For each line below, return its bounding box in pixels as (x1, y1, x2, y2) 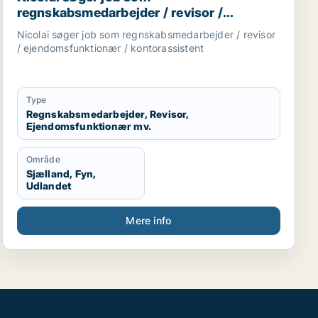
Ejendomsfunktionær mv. (26, 120, 152, 132)
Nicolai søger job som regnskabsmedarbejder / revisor (16, 28, 276, 40)
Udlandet (26, 180, 72, 192)
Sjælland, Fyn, (26, 168, 97, 180)
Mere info (126, 214, 172, 226)
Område (26, 154, 60, 165)
